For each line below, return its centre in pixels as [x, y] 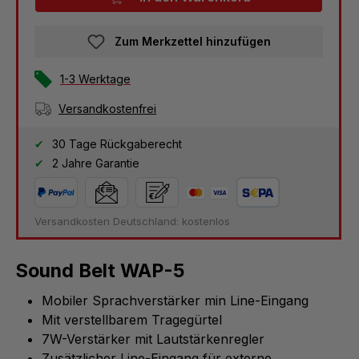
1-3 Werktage [95, 79]
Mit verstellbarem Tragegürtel [132, 320]
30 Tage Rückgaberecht [115, 144]
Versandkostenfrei [107, 109]
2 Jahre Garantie [94, 163]
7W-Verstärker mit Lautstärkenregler [153, 339]
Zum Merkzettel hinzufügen [192, 41]
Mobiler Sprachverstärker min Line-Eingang [175, 301]
